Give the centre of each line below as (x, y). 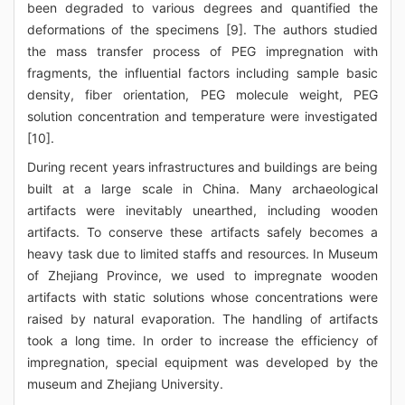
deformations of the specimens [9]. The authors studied (202, 29)
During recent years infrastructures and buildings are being (202, 167)
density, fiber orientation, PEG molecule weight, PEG (202, 94)
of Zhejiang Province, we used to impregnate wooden (202, 275)
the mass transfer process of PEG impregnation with (202, 51)
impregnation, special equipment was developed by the (202, 362)
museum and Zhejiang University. (125, 384)
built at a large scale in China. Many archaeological (202, 188)
